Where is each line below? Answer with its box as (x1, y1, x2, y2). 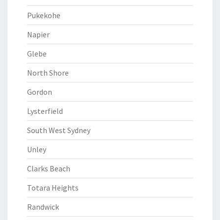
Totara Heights (27, 183, 79, 192)
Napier (27, 29, 50, 39)
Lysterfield (27, 106, 63, 116)
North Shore (27, 68, 69, 78)
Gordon (27, 87, 52, 97)
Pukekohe (27, 10, 60, 20)
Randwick (27, 202, 59, 212)
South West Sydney (27, 125, 90, 135)
